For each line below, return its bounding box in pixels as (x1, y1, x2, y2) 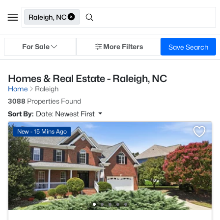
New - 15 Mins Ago (17, 128, 67, 135)
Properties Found (26, 97, 81, 105)
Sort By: (8, 110, 33, 118)
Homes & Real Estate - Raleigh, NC (8, 73, 167, 84)
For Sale (22, 42, 50, 51)
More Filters (103, 42, 143, 51)
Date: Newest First (36, 110, 96, 118)
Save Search (168, 42, 208, 51)
